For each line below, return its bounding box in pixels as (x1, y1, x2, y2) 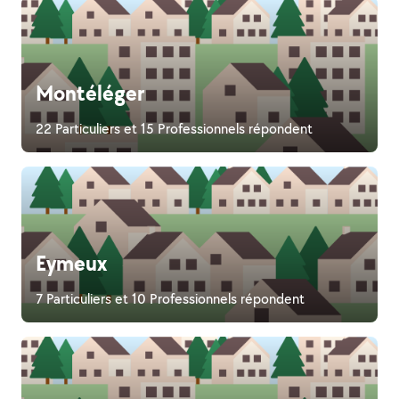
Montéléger (36, 78, 144, 107)
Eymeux (36, 248, 107, 277)
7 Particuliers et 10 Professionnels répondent (36, 289, 305, 308)
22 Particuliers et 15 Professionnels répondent (36, 119, 313, 138)
